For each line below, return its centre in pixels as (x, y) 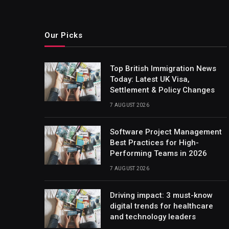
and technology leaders (153, 216)
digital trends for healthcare (162, 206)
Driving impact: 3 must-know (161, 195)
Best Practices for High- (154, 142)
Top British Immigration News (163, 68)
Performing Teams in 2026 (158, 153)
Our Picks (64, 35)
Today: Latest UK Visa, (150, 79)
